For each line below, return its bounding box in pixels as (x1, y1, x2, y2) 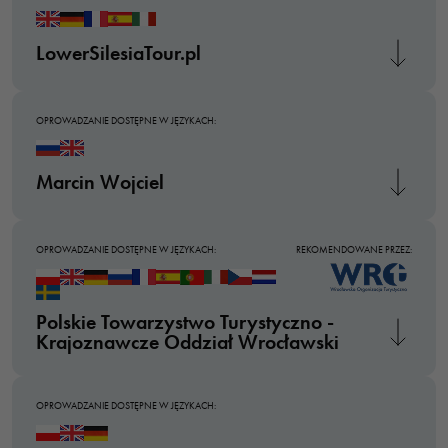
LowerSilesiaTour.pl (36, 41, 201, 65)
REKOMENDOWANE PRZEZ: (296, 244, 412, 256)
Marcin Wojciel (36, 170, 164, 194)
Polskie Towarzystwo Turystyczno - (36, 310, 334, 334)
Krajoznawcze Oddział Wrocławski (36, 330, 339, 354)
